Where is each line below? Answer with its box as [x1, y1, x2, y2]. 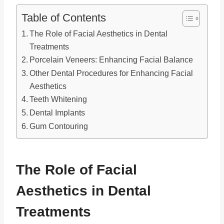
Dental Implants [29, 108, 85, 117]
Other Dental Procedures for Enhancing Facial [29, 68, 193, 78]
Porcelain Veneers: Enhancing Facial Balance [29, 55, 193, 64]
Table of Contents [21, 11, 106, 24]
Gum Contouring [29, 121, 88, 131]
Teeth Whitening [29, 94, 87, 104]
